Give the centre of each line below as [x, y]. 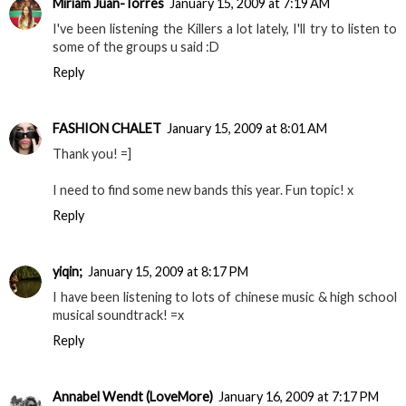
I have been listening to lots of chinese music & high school [225, 297]
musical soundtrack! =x [118, 315]
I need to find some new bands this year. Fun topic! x [203, 190]
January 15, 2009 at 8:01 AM [247, 129]
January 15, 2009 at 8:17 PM [168, 272]
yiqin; [68, 272]
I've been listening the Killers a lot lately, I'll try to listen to [225, 29]
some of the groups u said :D [136, 47]
